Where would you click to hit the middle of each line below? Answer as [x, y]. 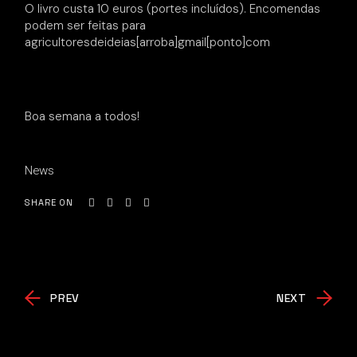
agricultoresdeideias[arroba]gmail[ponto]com [148, 43]
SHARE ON [49, 203]
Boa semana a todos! [82, 117]
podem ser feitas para [86, 26]
